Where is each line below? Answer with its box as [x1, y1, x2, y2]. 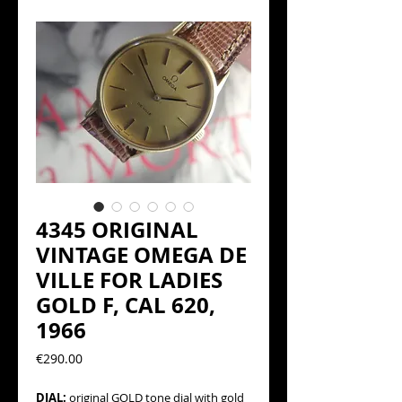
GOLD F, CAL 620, [36, 290, 215, 320]
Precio [82, 349, 118, 366]
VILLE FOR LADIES [36, 265, 223, 295]
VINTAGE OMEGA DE [36, 240, 247, 270]
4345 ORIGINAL [36, 214, 198, 245]
